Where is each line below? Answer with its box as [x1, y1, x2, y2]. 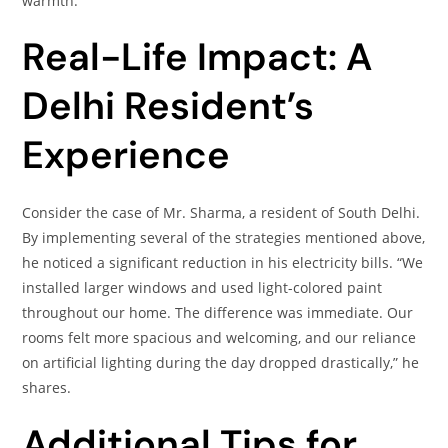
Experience [22, 130, 231, 180]
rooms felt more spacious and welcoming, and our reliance [22, 328, 417, 347]
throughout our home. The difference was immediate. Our [22, 303, 414, 322]
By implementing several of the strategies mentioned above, [22, 228, 426, 247]
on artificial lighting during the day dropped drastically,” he [22, 353, 420, 372]
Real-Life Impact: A [22, 32, 373, 82]
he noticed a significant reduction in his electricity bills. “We [22, 253, 424, 272]
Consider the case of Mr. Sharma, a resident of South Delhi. [22, 203, 421, 222]
